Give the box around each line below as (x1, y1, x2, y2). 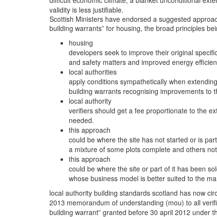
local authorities (69, 67, 117, 77)
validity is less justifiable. (49, 5, 125, 15)
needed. (69, 115, 94, 125)
